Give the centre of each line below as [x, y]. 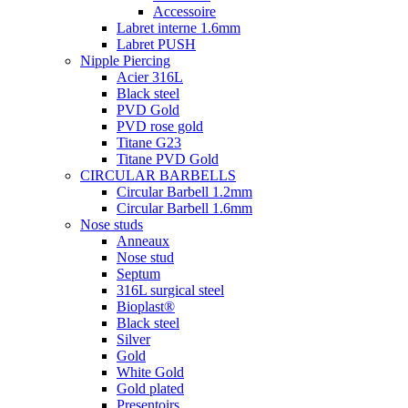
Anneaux [143, 241]
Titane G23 [149, 143]
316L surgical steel [170, 290]
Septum [138, 274]
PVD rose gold [160, 126]
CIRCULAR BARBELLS [158, 175]
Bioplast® [146, 306]
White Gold [150, 372]
